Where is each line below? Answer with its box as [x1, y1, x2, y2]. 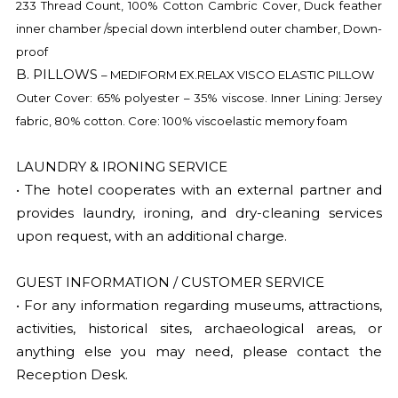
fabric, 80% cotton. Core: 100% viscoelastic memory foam [15, 114, 347, 128]
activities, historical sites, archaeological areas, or [15, 320, 383, 337]
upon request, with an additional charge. [15, 227, 287, 244]
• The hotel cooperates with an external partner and [15, 181, 383, 198]
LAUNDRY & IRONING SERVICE [15, 158, 227, 175]
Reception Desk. [15, 366, 128, 383]
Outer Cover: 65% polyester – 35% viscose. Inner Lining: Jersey [15, 91, 383, 105]
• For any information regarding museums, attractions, [15, 297, 383, 314]
